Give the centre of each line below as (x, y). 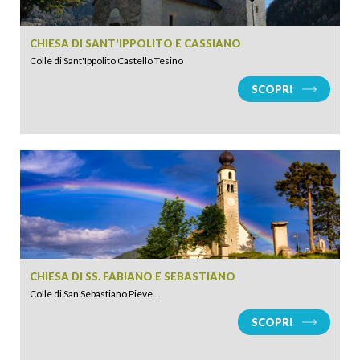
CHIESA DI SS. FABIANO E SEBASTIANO (133, 276)
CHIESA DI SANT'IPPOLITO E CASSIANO (135, 43)
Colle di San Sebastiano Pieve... (95, 294)
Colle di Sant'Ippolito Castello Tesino (106, 61)
